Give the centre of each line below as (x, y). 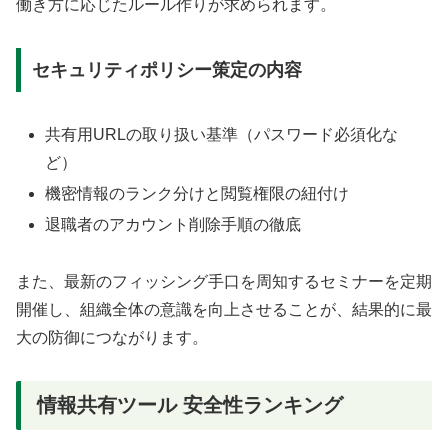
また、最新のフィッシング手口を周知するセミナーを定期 (224, 282)
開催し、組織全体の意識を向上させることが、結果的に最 (224, 310)
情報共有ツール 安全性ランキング (190, 404)
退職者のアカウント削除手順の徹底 (173, 225)
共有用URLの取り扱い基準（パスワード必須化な (222, 134)
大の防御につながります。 (112, 338)
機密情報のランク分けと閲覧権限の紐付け (197, 194)
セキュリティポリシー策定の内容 (166, 69)
